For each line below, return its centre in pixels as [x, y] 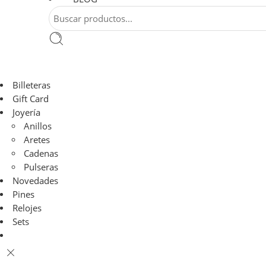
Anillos [38, 126]
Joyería [26, 113]
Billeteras [31, 85]
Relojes [27, 208]
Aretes [37, 140]
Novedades [35, 181]
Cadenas [41, 154]
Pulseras [41, 167]
